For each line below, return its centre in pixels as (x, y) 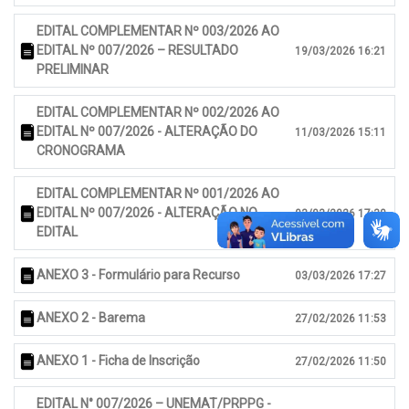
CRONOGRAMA (81, 151)
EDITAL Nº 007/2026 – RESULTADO (137, 51)
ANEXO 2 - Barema (91, 318)
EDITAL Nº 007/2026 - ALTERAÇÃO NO (147, 213)
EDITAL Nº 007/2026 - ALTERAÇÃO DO (147, 132)
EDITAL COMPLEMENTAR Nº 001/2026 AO (158, 194)
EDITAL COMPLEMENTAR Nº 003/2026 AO (158, 31)
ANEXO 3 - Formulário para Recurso (138, 275)
